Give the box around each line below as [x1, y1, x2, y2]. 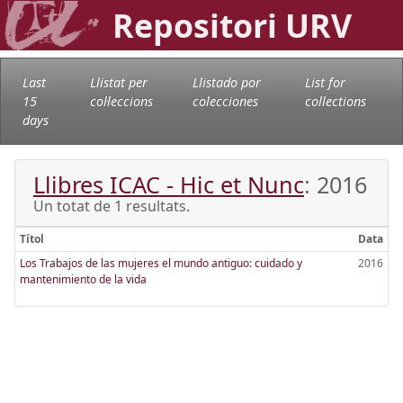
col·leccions [89, 92, 153, 110]
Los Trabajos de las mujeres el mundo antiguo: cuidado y [19, 255, 302, 271]
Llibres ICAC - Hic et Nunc [33, 168, 304, 200]
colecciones [193, 92, 259, 110]
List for [304, 73, 345, 91]
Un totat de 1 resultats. [33, 195, 190, 216]
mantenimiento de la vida [19, 271, 147, 287]
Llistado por [193, 73, 262, 91]
